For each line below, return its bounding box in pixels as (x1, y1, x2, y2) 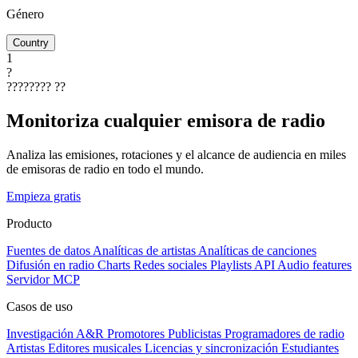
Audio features (277, 257, 352, 272)
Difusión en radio (6, 257, 94, 272)
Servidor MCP (6, 272, 80, 286)
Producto (6, 216, 52, 230)
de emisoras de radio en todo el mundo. (6, 161, 204, 176)
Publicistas (168, 326, 221, 340)
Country (13, 36, 49, 49)
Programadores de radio (225, 326, 344, 340)
